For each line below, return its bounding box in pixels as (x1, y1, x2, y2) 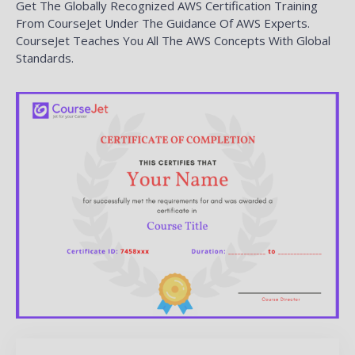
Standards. (16, 49, 74, 66)
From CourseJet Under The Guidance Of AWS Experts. (16, 14, 310, 31)
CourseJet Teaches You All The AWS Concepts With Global (16, 32, 330, 48)
